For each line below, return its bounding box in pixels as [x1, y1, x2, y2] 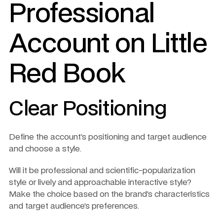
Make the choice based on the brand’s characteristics [9, 190, 210, 198]
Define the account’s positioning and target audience [9, 133, 207, 141]
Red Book [9, 62, 126, 87]
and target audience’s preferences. [9, 202, 141, 210]
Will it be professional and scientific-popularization [9, 166, 195, 175]
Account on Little [9, 32, 207, 57]
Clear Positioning [9, 99, 167, 119]
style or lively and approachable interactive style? [9, 178, 191, 186]
